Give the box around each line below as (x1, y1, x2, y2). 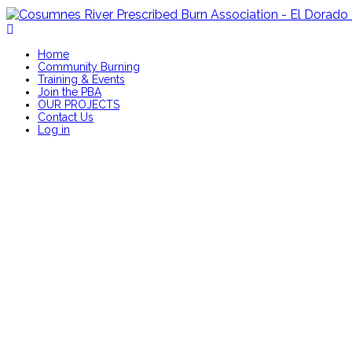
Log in (38, 123, 70, 137)
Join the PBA (38, 86, 101, 99)
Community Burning (38, 60, 140, 74)
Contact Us (38, 111, 93, 124)
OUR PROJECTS (38, 98, 119, 112)
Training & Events (38, 73, 125, 86)
